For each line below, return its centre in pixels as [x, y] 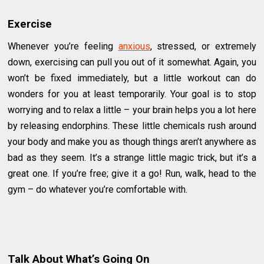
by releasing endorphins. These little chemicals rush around [132, 126]
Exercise [30, 24]
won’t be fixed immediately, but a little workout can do [132, 78]
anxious [134, 46]
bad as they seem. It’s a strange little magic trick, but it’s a [132, 157]
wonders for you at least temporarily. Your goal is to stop [132, 94]
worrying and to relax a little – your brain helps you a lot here [132, 110]
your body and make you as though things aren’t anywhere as [132, 141]
